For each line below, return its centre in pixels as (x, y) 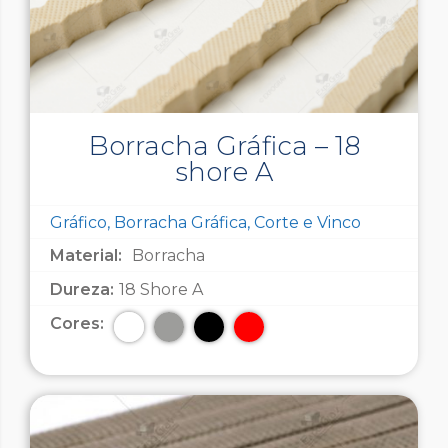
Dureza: (82, 290)
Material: (86, 256)
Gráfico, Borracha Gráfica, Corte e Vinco (205, 223)
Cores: (77, 324)
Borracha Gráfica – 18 (224, 146)
